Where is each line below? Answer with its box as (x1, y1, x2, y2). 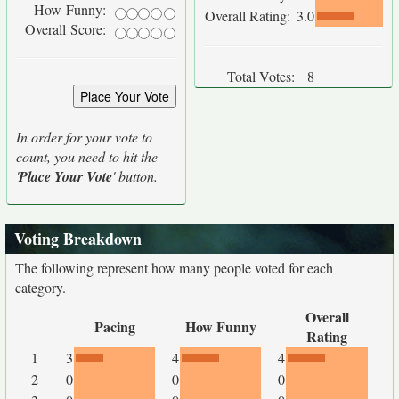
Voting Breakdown (14, 227, 142, 250)
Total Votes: (227, 67, 295, 85)
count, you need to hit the (16, 147, 158, 166)
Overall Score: (25, 20, 110, 38)
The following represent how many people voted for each (15, 258, 333, 277)
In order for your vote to (16, 127, 152, 146)
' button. (112, 167, 158, 185)
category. (15, 278, 66, 297)
